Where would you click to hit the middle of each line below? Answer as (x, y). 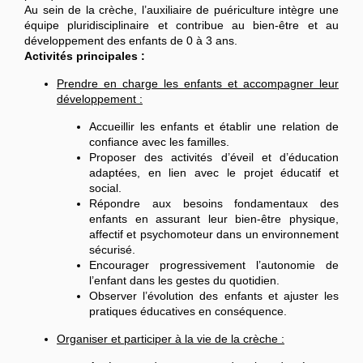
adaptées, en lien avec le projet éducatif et (214, 173)
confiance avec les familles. (159, 142)
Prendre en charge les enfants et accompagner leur (198, 83)
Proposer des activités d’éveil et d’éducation (214, 157)
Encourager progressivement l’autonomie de (214, 265)
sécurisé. (112, 250)
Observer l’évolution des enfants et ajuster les (214, 296)
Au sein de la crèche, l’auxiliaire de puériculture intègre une (181, 10)
